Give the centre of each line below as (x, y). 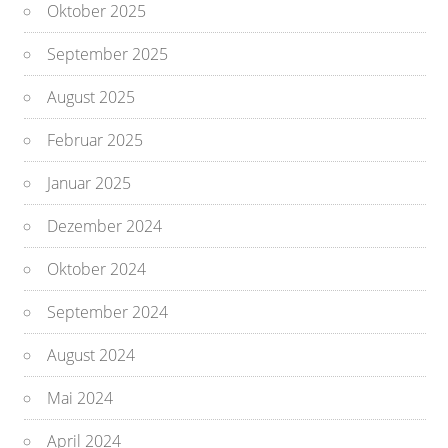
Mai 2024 (80, 398)
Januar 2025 (89, 183)
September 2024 (108, 312)
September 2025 (108, 54)
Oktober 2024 (97, 269)
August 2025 (91, 97)
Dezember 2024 (105, 226)
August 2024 (91, 355)
